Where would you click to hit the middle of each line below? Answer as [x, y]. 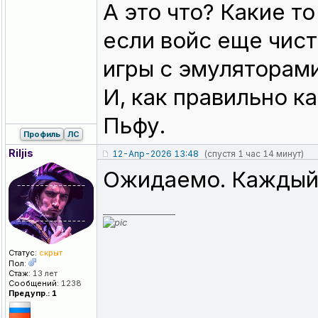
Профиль [42, 135]
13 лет [44, 274]
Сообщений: [34, 284]
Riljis [21, 153]
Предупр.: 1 [33, 294]
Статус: [23, 253]
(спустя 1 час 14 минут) [254, 154]
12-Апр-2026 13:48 [155, 154]
